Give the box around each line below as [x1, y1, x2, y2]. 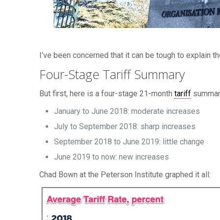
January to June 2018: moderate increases [54, 107, 200, 116]
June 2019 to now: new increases [54, 152, 169, 162]
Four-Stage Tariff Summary [39, 66, 185, 82]
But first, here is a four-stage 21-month [39, 89, 175, 98]
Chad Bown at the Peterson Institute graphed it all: [39, 170, 211, 179]
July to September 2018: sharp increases [54, 122, 196, 131]
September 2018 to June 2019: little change [54, 137, 205, 146]
